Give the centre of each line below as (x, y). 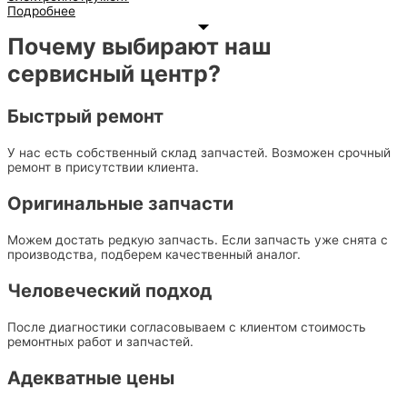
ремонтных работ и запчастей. (100, 342)
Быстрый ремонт (85, 117)
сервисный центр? (114, 74)
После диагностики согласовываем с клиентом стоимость (187, 328)
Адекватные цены (91, 378)
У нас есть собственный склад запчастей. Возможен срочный (199, 153)
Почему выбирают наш (139, 47)
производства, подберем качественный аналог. (154, 255)
